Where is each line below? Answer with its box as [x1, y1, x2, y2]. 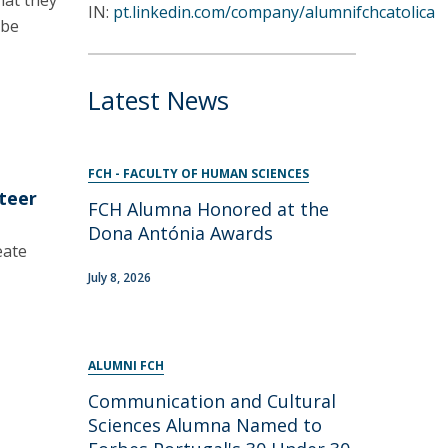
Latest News [88, 83, 230, 117]
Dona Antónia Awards [88, 221, 274, 245]
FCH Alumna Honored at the [88, 197, 330, 221]
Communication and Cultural [88, 389, 337, 413]
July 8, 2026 [88, 269, 152, 286]
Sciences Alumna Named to [88, 413, 323, 437]
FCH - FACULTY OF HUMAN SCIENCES [88, 165, 310, 182]
